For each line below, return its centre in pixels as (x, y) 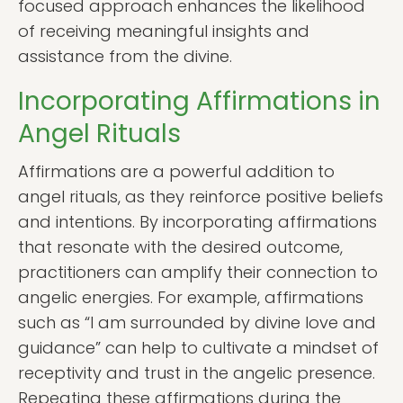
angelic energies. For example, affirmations (191, 297)
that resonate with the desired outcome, (180, 247)
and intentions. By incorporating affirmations (197, 222)
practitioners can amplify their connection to (198, 272)
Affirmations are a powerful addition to (176, 171)
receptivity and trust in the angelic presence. (197, 373)
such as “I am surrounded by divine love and (197, 322)
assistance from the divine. (125, 56)
